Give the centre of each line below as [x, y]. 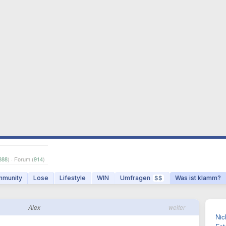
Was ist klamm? [198, 178]
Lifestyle [73, 178]
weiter [177, 207]
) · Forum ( [21, 159]
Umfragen [135, 178]
